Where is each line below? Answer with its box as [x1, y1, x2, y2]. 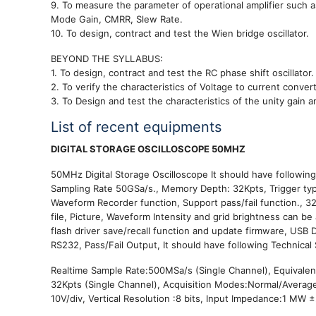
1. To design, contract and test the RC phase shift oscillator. [51, 66, 314, 78]
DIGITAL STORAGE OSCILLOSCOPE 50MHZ [51, 142, 245, 154]
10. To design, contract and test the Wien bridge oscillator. [51, 27, 309, 39]
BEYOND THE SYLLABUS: [51, 52, 163, 64]
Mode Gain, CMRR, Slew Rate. [51, 13, 183, 25]
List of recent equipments [51, 118, 221, 135]
